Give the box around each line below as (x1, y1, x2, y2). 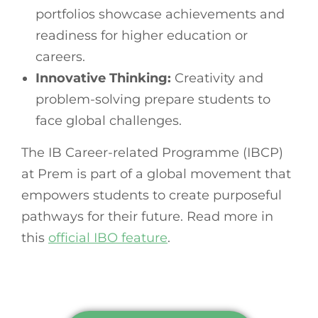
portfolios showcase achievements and (35, 6, 285, 22)
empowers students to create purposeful (21, 187, 282, 203)
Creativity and (171, 70, 263, 86)
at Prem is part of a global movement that (21, 165, 291, 182)
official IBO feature (48, 229, 168, 246)
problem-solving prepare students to (35, 91, 270, 107)
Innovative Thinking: (35, 70, 171, 86)
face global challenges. (35, 112, 182, 128)
